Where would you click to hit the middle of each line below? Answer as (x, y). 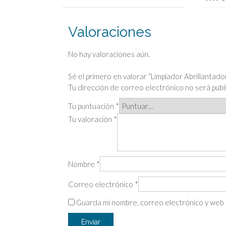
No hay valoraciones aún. (109, 54)
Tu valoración (91, 119)
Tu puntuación (92, 106)
